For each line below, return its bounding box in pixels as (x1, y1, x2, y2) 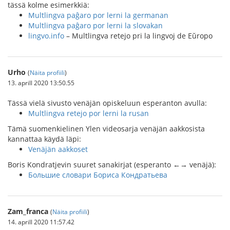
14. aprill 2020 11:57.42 (8, 218, 74, 226)
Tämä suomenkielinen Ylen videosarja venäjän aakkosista (8, 124, 205, 133)
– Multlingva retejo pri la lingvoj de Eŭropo (64, 31, 213, 41)
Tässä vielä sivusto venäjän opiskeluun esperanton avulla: (8, 98, 207, 108)
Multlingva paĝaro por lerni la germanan (28, 10, 168, 20)
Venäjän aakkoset (28, 144, 88, 154)
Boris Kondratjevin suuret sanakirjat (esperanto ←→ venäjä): (8, 160, 216, 169)
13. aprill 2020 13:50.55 (8, 79, 74, 87)
